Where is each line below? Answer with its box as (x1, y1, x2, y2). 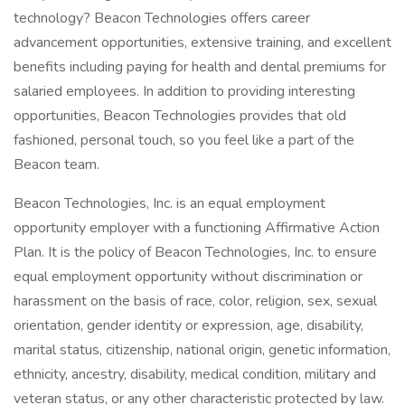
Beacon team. (14, 155, 99, 174)
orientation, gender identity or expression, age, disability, (14, 316, 363, 335)
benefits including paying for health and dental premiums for (14, 57, 386, 77)
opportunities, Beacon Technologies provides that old (14, 106, 346, 126)
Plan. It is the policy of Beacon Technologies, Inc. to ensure (14, 242, 377, 262)
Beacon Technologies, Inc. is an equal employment (14, 193, 325, 213)
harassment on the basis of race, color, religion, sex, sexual (14, 291, 377, 311)
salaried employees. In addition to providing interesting (14, 81, 355, 101)
